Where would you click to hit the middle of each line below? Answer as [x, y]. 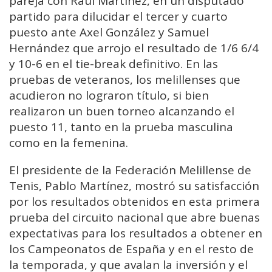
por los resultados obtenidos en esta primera [134, 202]
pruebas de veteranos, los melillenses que [125, 80]
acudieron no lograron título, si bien [109, 96]
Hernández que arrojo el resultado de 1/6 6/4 [134, 48]
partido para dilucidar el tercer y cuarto [118, 17]
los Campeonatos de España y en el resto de [131, 249]
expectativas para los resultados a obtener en [136, 233]
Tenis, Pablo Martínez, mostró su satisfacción [134, 186]
